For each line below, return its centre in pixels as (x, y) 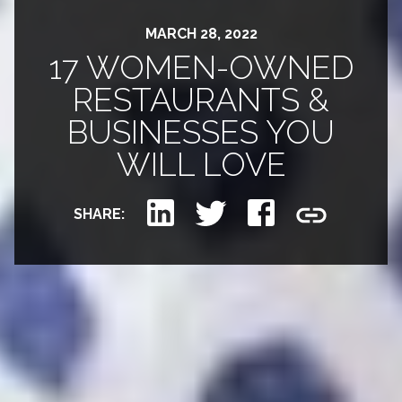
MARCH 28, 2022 (201, 34)
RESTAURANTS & (201, 100)
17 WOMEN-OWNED (201, 68)
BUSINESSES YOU (201, 132)
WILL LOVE (201, 165)
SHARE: (100, 214)
